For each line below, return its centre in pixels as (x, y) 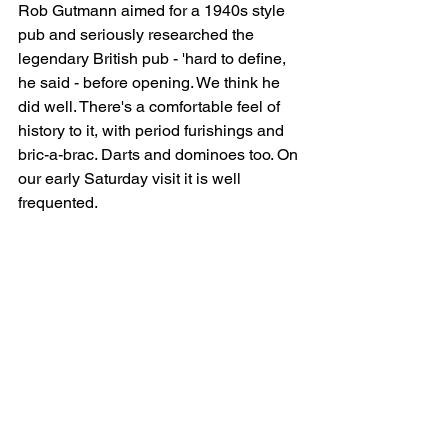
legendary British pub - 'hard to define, (154, 59)
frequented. (69, 203)
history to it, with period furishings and (153, 131)
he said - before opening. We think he (151, 83)
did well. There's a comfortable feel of (151, 107)
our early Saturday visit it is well (131, 179)
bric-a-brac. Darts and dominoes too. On (160, 155)
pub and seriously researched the (138, 35)
